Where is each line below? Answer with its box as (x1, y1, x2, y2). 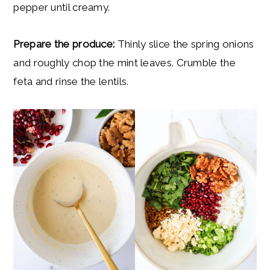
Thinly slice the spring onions (115, 38, 254, 51)
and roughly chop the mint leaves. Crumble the (13, 57, 236, 69)
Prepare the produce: (13, 38, 115, 51)
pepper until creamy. (13, 1, 110, 14)
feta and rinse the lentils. (13, 75, 129, 88)
